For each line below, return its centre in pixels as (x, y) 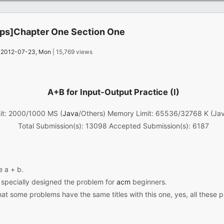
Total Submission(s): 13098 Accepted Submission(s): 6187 (113, 125)
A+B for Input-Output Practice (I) (113, 92)
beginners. (149, 181)
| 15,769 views (72, 51)
